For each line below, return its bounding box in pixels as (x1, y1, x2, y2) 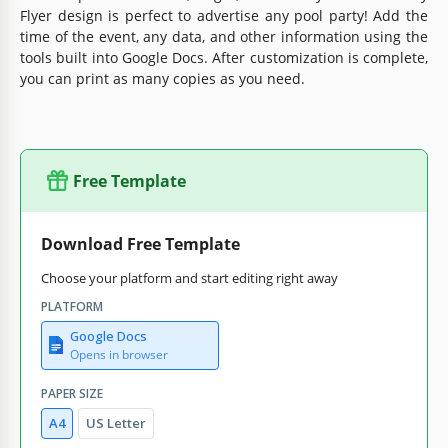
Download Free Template (41, 232, 240, 255)
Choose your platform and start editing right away (41, 268, 338, 287)
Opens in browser (70, 345, 168, 363)
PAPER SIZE (41, 384, 103, 402)
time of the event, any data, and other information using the (20, 26, 428, 46)
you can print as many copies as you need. (20, 68, 305, 88)
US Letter (86, 413, 146, 432)
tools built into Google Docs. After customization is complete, (20, 47, 428, 67)
